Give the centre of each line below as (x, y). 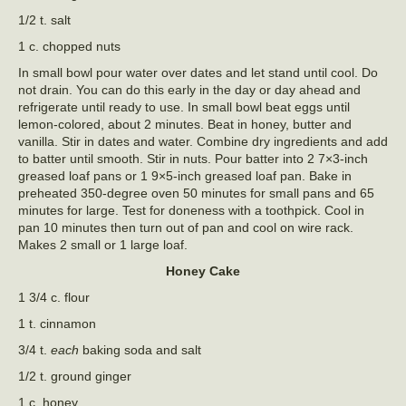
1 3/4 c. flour (54, 297)
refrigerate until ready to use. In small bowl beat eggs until (184, 106)
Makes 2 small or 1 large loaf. (103, 244)
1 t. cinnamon (57, 323)
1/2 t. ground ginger (75, 376)
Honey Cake (203, 271)
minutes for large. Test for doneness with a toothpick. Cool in (191, 210)
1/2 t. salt (44, 19)
